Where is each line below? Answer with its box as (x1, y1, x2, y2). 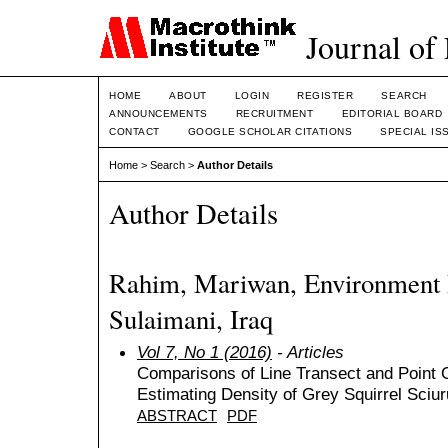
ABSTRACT (137, 407, 217, 424)
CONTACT (109, 126, 160, 137)
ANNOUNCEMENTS (109, 108, 208, 119)
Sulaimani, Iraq (109, 300, 273, 337)
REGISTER (297, 90, 354, 101)
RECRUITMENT (235, 108, 314, 119)
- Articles (272, 341, 344, 362)
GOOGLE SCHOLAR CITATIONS (187, 126, 353, 137)
